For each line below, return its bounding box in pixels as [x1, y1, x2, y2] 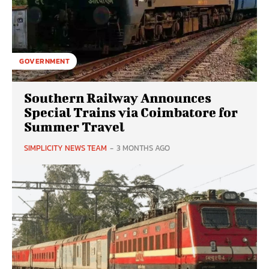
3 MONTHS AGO [116, 142, 170, 154]
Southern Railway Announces [24, 90, 211, 106]
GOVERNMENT [19, 56, 70, 67]
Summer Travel [24, 119, 124, 134]
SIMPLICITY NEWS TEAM [24, 142, 107, 154]
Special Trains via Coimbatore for [24, 104, 238, 120]
